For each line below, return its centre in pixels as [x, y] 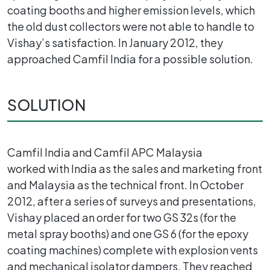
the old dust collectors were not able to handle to [131, 26]
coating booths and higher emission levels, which [131, 10]
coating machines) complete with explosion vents [133, 250]
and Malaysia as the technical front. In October [125, 184]
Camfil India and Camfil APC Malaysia [105, 152]
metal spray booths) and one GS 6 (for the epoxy [128, 233]
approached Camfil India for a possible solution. [130, 58]
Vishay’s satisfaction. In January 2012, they [115, 42]
